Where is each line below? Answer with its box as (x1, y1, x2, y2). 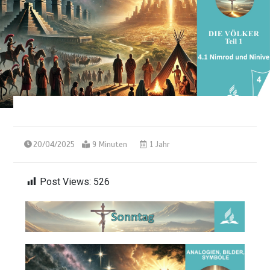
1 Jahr (148, 139, 171, 149)
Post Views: (40, 175, 92, 187)
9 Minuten (92, 139, 128, 149)
